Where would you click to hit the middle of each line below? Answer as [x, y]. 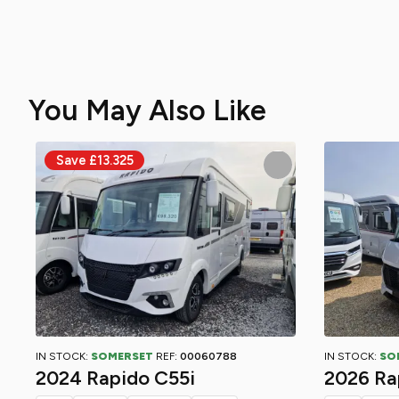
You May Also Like [147, 110]
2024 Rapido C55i [115, 378]
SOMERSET [122, 356]
